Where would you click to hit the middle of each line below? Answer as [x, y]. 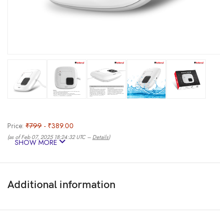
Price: [16, 126]
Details [100, 137]
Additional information [61, 185]
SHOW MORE [37, 143]
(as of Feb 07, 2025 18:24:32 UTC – [50, 137]
